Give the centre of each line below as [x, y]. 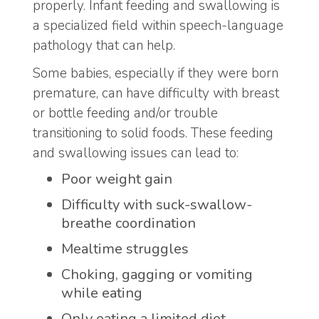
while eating [102, 293]
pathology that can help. [104, 46]
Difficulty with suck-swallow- [157, 205]
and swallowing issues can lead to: [136, 153]
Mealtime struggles [125, 249]
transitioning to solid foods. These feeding [153, 133]
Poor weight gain [117, 179]
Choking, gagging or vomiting [157, 275]
